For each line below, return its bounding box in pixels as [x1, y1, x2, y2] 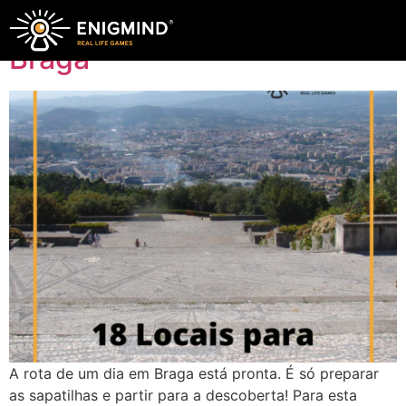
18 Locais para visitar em [9, 6, 347, 42]
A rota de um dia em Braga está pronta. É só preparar [9, 364, 379, 382]
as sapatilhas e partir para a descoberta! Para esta [9, 386, 357, 404]
